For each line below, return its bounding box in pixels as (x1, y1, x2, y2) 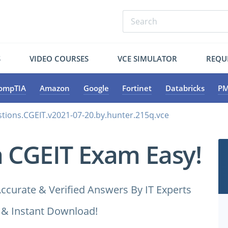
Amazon (39, 83, 70, 93)
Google (83, 83, 109, 93)
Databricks (165, 83, 205, 93)
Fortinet (122, 83, 152, 93)
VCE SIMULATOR (117, 53, 177, 64)
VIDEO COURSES (30, 53, 89, 64)
